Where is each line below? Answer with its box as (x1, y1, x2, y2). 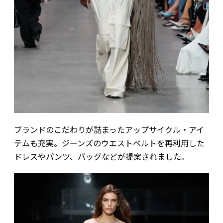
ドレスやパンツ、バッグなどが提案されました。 (13, 150, 189, 162)
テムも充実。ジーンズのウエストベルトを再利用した (13, 136, 205, 149)
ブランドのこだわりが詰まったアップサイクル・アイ (13, 123, 204, 135)
